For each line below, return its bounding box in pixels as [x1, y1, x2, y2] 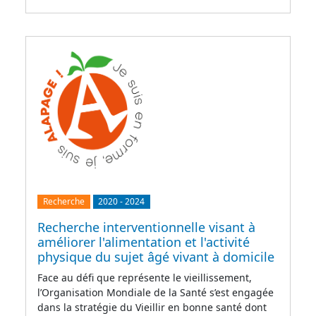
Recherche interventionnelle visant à [37, 218, 255, 236]
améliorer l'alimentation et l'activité [37, 233, 250, 250]
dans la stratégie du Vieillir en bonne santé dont [37, 300, 267, 314]
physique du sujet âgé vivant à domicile [37, 248, 274, 265]
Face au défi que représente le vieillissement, [37, 270, 252, 284]
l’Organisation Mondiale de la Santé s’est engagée [37, 285, 274, 299]
